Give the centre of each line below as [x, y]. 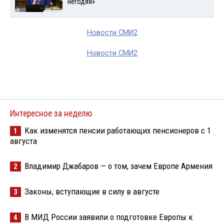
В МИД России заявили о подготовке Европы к [109, 217]
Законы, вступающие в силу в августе [92, 191]
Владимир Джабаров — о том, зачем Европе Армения [118, 166]
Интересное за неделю [51, 113]
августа [23, 141]
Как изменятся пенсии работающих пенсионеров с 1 [118, 130]
